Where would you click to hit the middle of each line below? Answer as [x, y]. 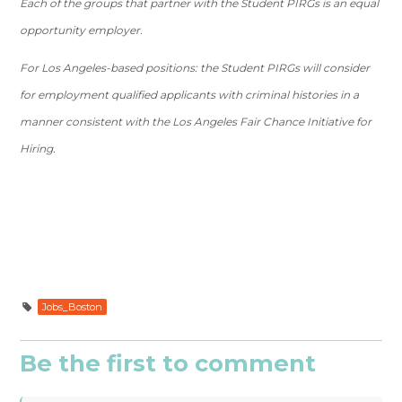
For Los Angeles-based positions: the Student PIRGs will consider [195, 68]
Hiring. [38, 149]
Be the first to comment [168, 363]
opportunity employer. [82, 30]
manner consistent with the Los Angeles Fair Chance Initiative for [196, 122]
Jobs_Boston [73, 307]
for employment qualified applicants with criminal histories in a [190, 95]
